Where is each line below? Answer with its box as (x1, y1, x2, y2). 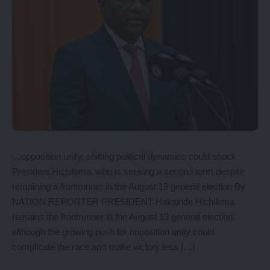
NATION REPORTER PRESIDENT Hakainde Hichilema (12, 196, 234, 207)
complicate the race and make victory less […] (12, 242, 195, 252)
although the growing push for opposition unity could (12, 227, 214, 237)
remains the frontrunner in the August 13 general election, (12, 212, 235, 222)
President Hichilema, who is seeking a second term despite (12, 166, 244, 177)
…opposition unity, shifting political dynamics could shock (12, 151, 236, 162)
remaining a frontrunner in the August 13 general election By (12, 181, 245, 192)
